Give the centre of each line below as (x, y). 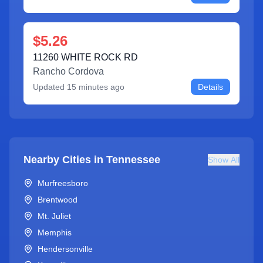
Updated (50, 87)
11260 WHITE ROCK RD (85, 57)
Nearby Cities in (65, 160)
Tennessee (133, 160)
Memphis (55, 232)
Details (210, 87)
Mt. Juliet (54, 216)
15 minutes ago (96, 87)
